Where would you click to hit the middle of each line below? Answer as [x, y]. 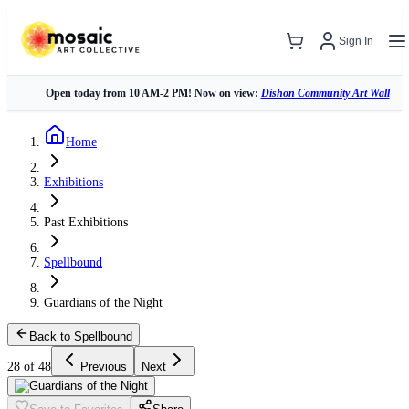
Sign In [356, 41]
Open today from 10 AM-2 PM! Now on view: [153, 93]
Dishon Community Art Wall [325, 93]
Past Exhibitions [86, 222]
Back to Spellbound [81, 336]
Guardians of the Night [103, 303]
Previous [104, 367]
